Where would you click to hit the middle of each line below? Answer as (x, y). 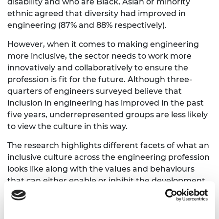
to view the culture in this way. (67, 127)
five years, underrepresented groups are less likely (108, 115)
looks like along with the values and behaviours (101, 169)
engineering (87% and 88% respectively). (87, 25)
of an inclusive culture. (52, 193)
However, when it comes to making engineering (103, 44)
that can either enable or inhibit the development (106, 181)
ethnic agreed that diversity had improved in (97, 14)
